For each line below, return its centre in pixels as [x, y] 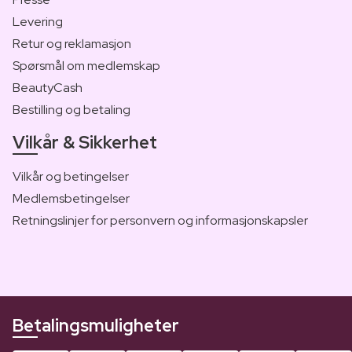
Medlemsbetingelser [71, 198]
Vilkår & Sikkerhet [85, 142]
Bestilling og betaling [71, 109]
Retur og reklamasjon [72, 43]
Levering [38, 21]
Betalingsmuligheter [96, 325]
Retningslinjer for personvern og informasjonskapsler [160, 220]
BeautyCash [48, 87]
